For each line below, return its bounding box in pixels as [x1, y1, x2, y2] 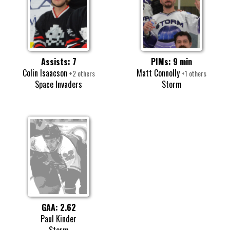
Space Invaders [35, 78, 82, 90]
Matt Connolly [137, 66, 180, 79]
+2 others [67, 67, 95, 79]
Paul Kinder [41, 213, 76, 225]
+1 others [180, 67, 206, 79]
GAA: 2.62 [41, 201, 76, 214]
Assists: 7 [41, 55, 76, 68]
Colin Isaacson [22, 66, 67, 79]
